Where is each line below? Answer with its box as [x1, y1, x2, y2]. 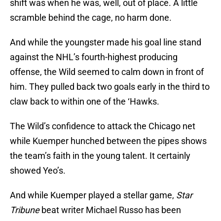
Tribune [10, 205, 39, 216]
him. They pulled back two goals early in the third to [10, 81, 210, 92]
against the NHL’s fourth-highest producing [10, 52, 178, 63]
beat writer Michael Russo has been [39, 205, 181, 216]
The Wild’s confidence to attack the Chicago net [10, 121, 195, 132]
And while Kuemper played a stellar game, [10, 190, 176, 201]
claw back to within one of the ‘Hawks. [10, 96, 159, 107]
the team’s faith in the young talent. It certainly [10, 150, 190, 161]
